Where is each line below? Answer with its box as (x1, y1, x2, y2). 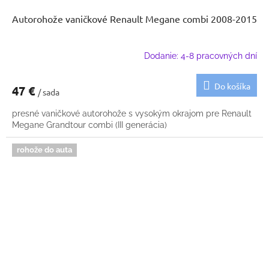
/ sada (38, 86, 59, 97)
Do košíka (214, 80, 250, 91)
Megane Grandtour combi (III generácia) (12, 119, 167, 130)
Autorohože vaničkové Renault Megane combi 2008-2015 (12, 12, 257, 25)
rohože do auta (17, 145, 72, 154)
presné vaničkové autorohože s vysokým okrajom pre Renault (12, 108, 252, 118)
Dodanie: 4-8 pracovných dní (144, 51, 257, 61)
